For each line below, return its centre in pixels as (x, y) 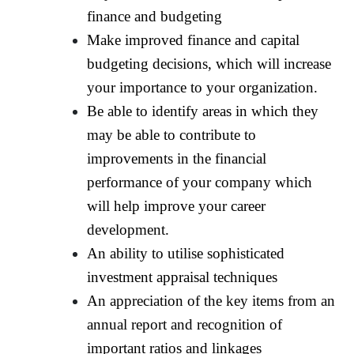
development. (128, 229)
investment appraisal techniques (183, 277)
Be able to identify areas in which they (203, 111)
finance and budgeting (155, 16)
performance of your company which (200, 182)
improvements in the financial (177, 158)
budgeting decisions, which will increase (209, 63)
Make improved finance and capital (194, 40)
